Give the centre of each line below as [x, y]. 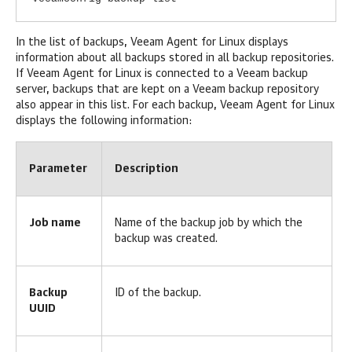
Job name [55, 224]
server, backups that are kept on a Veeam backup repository [167, 90]
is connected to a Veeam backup [225, 74]
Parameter [58, 169]
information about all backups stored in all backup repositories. [175, 59]
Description [147, 169]
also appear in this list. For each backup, [118, 106]
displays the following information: [104, 121]
